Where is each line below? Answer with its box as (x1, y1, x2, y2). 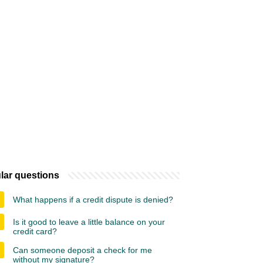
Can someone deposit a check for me (13, 245, 152, 255)
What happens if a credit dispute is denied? (13, 195, 173, 204)
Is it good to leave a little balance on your (13, 217, 165, 227)
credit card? (13, 227, 57, 236)
